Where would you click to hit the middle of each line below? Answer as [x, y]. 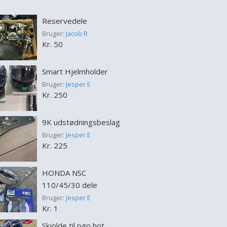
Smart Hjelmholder [75, 71]
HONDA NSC [64, 173]
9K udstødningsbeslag [81, 122]
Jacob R [77, 33]
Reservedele [64, 21]
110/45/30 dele [69, 185]
